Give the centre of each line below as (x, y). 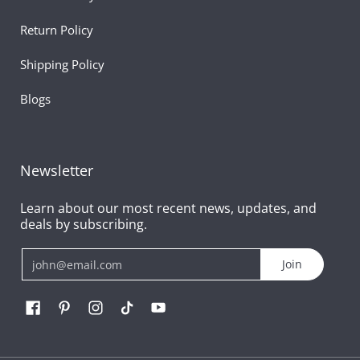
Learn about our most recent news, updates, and (168, 208)
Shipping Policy (62, 64)
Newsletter (57, 170)
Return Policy (57, 29)
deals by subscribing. (84, 224)
